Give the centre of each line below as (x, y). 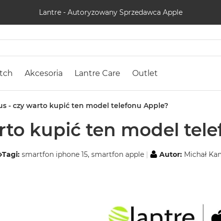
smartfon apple (118, 155)
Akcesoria (44, 73)
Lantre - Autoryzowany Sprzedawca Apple (110, 12)
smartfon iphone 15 (55, 155)
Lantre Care (97, 73)
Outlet (145, 73)
